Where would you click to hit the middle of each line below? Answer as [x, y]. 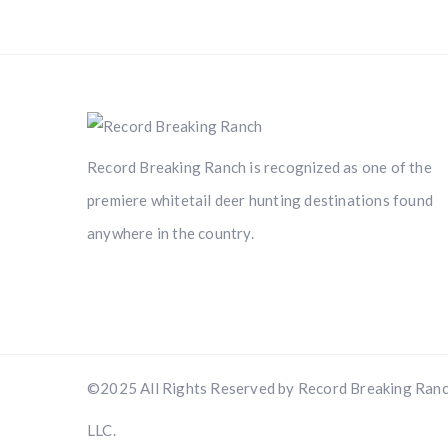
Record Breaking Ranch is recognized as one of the [259, 167]
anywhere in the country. [170, 233]
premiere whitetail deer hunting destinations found [260, 200]
